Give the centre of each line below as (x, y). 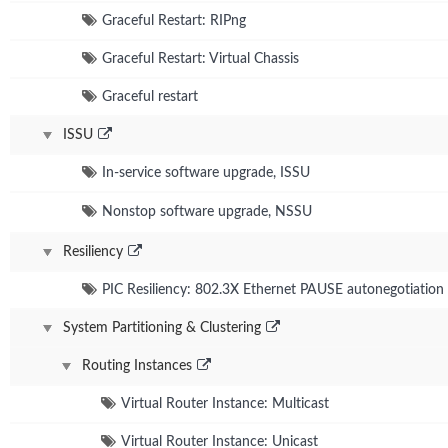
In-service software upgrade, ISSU (206, 172)
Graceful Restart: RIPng (174, 20)
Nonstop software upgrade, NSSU (207, 211)
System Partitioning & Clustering (162, 327)
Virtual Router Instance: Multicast (225, 403)
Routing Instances (137, 365)
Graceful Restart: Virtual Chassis (200, 58)
